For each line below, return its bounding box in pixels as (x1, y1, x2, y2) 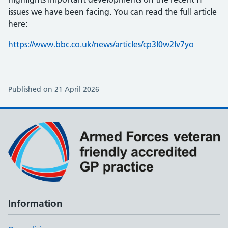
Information (8, 197, 63, 209)
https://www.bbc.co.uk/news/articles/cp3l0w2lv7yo (8, 39, 194, 49)
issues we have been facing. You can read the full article (8, 7, 217, 17)
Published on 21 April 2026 (8, 84, 99, 94)
